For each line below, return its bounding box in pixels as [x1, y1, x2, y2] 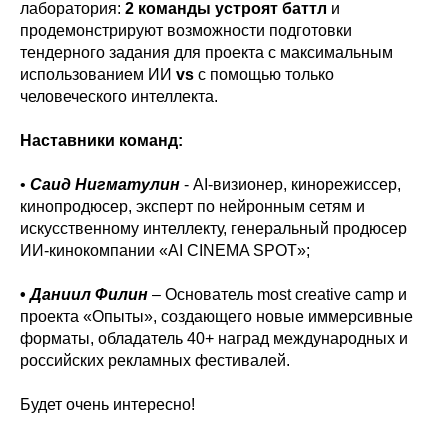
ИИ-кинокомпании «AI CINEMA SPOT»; [20, 242, 310, 260]
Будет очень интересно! [20, 396, 195, 414]
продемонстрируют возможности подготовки [20, 22, 352, 40]
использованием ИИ [20, 66, 176, 84]
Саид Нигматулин [30, 176, 180, 194]
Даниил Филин [30, 286, 148, 304]
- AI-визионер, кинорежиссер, [180, 176, 401, 194]
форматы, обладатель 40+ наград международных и [20, 330, 408, 348]
